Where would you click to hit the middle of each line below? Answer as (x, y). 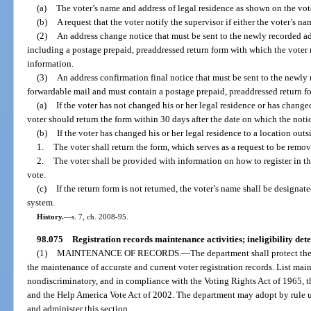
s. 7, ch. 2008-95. (100, 216)
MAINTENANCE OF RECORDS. (119, 253)
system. (41, 202)
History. (50, 216)
